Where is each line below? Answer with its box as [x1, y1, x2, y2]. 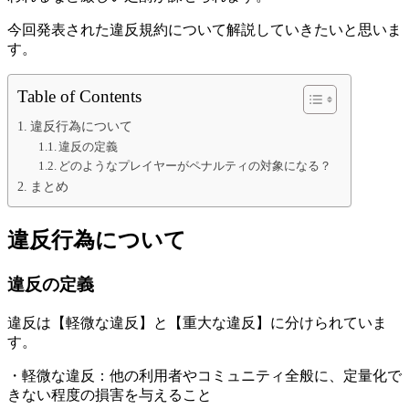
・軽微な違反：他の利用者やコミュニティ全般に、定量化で [7, 367, 402, 383]
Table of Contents [17, 87, 142, 107]
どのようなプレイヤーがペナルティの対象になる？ [58, 159, 332, 173]
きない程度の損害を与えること [7, 386, 212, 403]
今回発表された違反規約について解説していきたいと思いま [7, 22, 402, 38]
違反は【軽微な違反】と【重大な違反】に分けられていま [7, 314, 387, 330]
